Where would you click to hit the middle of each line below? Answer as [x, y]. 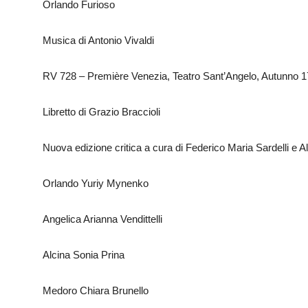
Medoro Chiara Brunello [96, 290]
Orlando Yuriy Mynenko [96, 183]
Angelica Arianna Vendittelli [102, 219]
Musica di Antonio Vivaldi [98, 40]
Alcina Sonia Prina [84, 255]
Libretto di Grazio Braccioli [101, 112]
